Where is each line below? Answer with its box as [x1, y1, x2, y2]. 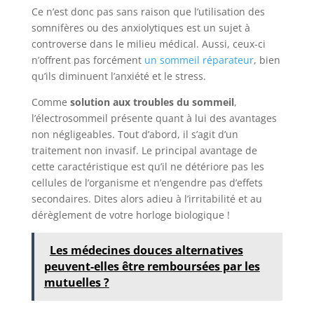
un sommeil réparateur [144, 53, 254, 67]
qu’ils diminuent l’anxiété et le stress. [31, 69, 206, 83]
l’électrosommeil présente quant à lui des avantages [31, 111, 277, 125]
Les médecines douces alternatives [49, 242, 243, 258]
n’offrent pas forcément [31, 53, 144, 67]
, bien [253, 53, 280, 67]
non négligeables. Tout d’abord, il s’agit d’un [31, 127, 238, 141]
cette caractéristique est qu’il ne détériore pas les [31, 159, 264, 173]
